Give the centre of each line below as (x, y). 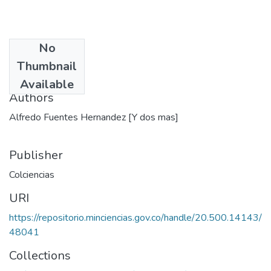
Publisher (36, 155)
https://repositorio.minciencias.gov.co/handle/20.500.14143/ (135, 217)
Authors (31, 97)
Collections (40, 255)
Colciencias (32, 175)
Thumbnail (47, 66)
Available (47, 84)
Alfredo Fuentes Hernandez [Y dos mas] (94, 117)
